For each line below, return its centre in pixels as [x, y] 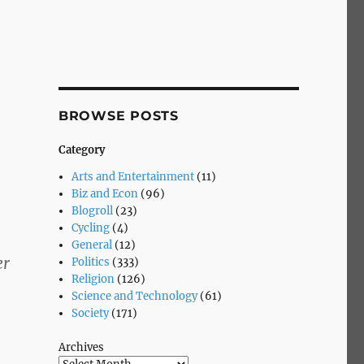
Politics [91, 262]
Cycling [91, 227]
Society [91, 313]
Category [81, 150]
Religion [93, 279]
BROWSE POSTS [118, 116]
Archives [81, 347]
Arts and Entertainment [133, 176]
